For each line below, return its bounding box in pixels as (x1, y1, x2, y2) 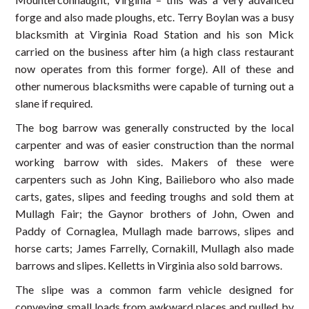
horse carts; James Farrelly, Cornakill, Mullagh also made (15, 241, 294, 255)
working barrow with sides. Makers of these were (15, 155, 294, 169)
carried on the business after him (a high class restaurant (15, 45, 294, 59)
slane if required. (15, 97, 93, 110)
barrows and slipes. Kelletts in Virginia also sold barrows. (15, 259, 283, 272)
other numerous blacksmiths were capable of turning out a (15, 79, 294, 93)
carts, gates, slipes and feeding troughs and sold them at (15, 190, 294, 203)
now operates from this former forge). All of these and (15, 62, 294, 76)
